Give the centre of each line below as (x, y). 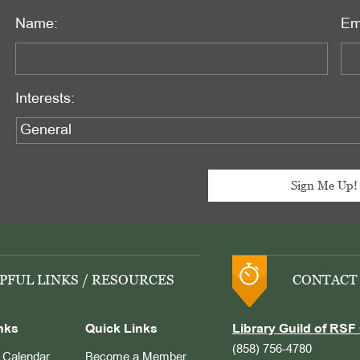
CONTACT (325, 279)
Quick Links (121, 329)
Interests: (45, 99)
